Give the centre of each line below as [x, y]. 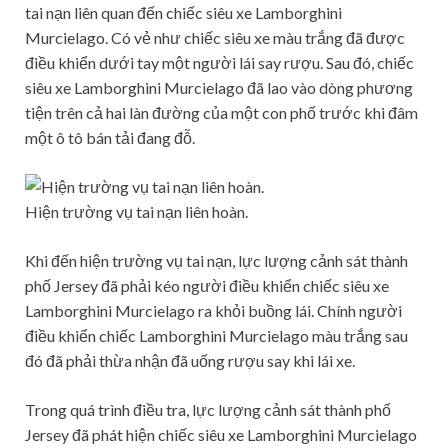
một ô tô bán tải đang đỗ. [110, 137]
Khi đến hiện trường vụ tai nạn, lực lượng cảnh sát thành [216, 260]
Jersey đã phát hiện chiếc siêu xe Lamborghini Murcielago [221, 434]
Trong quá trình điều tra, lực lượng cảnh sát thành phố [208, 409]
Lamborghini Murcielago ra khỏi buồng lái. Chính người [213, 310]
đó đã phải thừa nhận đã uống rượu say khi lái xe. [190, 360]
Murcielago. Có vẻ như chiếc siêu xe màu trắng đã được [215, 37]
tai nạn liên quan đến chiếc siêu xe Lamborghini [183, 12]
